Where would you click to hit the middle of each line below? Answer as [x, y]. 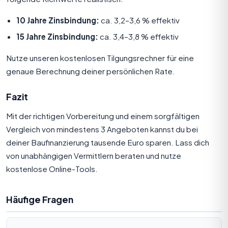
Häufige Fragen [40, 199]
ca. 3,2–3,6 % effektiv [139, 20]
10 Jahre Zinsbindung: [58, 20]
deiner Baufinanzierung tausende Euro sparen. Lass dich [108, 142]
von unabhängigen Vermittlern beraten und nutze [94, 155]
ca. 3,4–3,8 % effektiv [138, 36]
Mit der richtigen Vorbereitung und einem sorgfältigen [103, 116]
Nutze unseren [33, 58]
